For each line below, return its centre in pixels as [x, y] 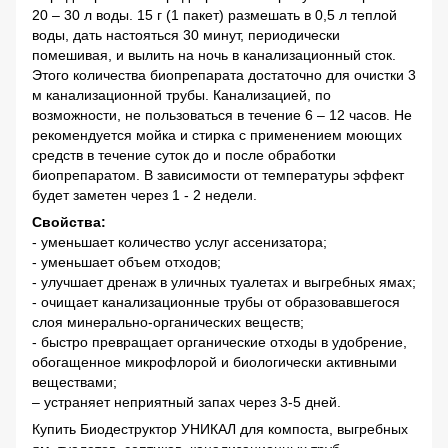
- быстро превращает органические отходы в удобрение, [219, 342]
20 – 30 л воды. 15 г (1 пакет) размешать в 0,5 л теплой [214, 15]
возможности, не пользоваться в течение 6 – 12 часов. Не [222, 115]
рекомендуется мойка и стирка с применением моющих [217, 135]
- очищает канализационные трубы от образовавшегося [216, 302]
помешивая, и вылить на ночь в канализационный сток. [214, 55]
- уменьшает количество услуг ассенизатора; [179, 242]
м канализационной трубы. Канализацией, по [181, 95]
